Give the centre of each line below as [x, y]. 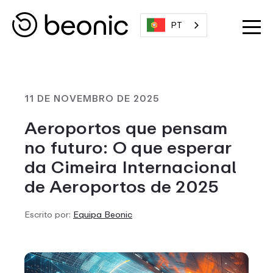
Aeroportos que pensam [126, 128]
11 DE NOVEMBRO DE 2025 [92, 98]
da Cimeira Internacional [130, 167]
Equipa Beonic [103, 215]
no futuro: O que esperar [128, 147]
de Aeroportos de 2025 [122, 186]
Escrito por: [49, 215]
